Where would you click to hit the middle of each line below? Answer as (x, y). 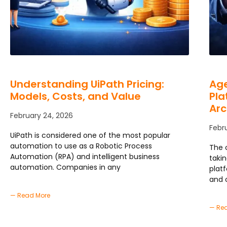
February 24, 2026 (42, 115)
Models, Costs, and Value (75, 96)
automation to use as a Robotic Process (81, 146)
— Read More (30, 195)
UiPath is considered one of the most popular (90, 135)
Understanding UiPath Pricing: (87, 84)
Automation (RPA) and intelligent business (85, 156)
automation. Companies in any (65, 167)
